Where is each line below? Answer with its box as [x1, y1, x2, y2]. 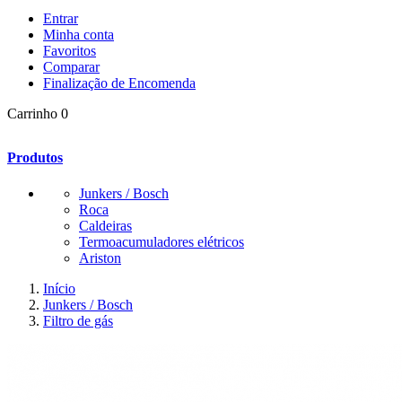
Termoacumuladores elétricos [79, 233, 244, 249]
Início [43, 280, 75, 296]
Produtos [7, 150, 63, 166]
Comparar [43, 59, 100, 74]
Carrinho [7, 106, 57, 121]
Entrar [43, 11, 78, 26]
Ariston [79, 249, 121, 266]
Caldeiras [79, 217, 132, 233]
